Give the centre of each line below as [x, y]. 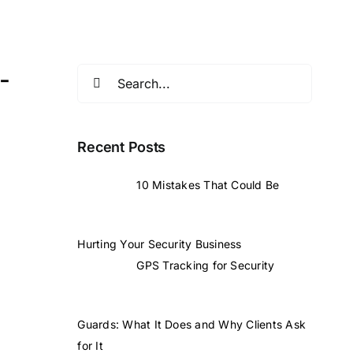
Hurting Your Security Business [160, 243]
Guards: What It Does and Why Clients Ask [192, 324]
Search [98, 73]
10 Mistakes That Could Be [208, 184]
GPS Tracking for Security [206, 265]
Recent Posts [122, 147]
